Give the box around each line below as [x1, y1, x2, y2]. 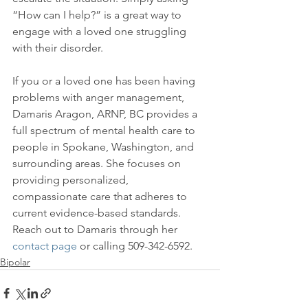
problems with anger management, [12, 91, 187, 104]
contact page [12, 239, 77, 252]
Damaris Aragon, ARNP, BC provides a [12, 107, 200, 120]
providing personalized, [12, 173, 131, 186]
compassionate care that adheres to [12, 190, 190, 203]
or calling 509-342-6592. [77, 239, 192, 252]
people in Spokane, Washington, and [12, 140, 197, 153]
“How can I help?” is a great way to [12, 8, 184, 21]
